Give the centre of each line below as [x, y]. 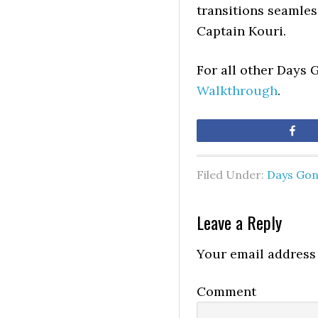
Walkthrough [237, 91]
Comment [226, 291]
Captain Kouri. [241, 31]
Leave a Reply [239, 222]
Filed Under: [232, 175]
